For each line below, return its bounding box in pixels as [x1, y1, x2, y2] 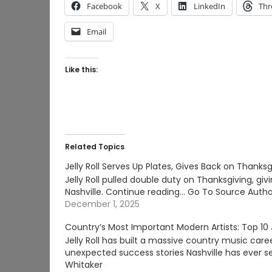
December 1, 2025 [65, 198, 140, 210]
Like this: [65, 64, 98, 75]
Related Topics [65, 141, 124, 152]
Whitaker [65, 259, 103, 271]
